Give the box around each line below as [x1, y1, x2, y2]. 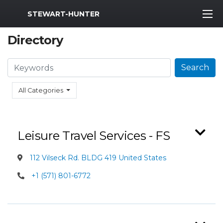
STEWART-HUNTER [27, 9, 100, 18]
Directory [7, 33, 63, 47]
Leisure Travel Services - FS [17, 128, 170, 143]
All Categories [18, 87, 63, 94]
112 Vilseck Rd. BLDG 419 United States [28, 153, 166, 162]
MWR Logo [7, 6, 51, 16]
